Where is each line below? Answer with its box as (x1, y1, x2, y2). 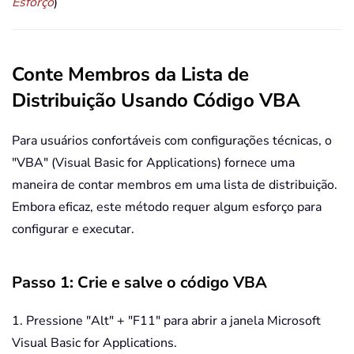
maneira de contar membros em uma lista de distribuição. (12, 176, 337, 194)
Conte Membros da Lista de (12, 62, 249, 88)
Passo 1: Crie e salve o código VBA (12, 272, 267, 294)
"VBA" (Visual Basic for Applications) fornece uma (12, 154, 295, 172)
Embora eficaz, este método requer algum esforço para (12, 198, 322, 217)
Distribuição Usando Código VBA (12, 88, 300, 114)
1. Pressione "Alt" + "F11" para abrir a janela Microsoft (12, 312, 321, 330)
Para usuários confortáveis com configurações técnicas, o (12, 132, 332, 150)
